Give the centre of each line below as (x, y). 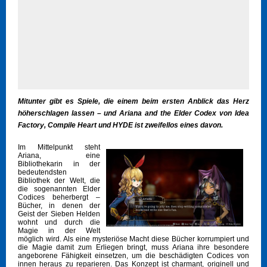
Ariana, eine (59, 156)
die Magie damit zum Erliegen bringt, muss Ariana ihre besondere (133, 248)
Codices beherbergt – (59, 198)
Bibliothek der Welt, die (59, 181)
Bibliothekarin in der (59, 164)
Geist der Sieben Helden (59, 214)
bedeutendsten (42, 173)
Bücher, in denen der (59, 206)
